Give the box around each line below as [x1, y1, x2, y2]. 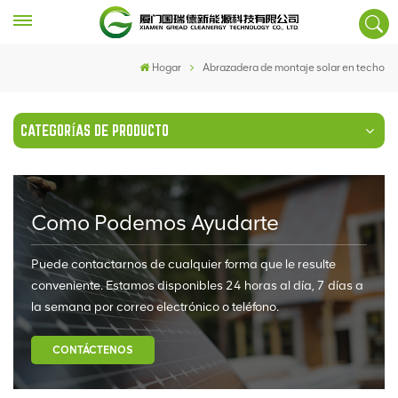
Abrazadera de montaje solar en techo [203, 61, 385, 74]
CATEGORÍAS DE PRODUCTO [20, 122, 169, 139]
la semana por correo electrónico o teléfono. [31, 299, 279, 314]
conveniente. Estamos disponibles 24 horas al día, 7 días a [31, 278, 363, 293]
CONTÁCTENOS [52, 344, 133, 356]
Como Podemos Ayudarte [31, 210, 279, 235]
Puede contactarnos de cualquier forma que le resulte [31, 257, 336, 272]
